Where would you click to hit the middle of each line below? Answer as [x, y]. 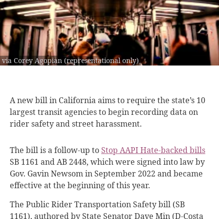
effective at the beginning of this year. [81, 185]
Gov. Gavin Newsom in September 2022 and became [106, 173]
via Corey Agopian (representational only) [70, 60]
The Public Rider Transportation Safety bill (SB [97, 204]
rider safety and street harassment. [76, 123]
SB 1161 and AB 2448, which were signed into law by [107, 162]
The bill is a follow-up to [55, 150]
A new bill [30, 100]
